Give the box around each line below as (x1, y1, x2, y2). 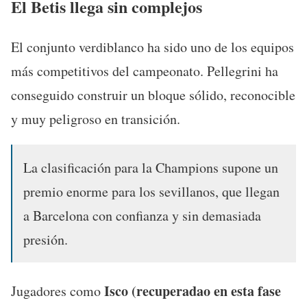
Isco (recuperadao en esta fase (104, 281, 281, 302)
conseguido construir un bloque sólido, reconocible (11, 86, 295, 105)
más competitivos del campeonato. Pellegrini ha (11, 62, 278, 81)
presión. (23, 230, 68, 249)
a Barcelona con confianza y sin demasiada (23, 206, 261, 225)
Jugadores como (11, 282, 104, 301)
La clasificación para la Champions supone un (23, 158, 278, 177)
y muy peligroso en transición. (11, 110, 180, 129)
